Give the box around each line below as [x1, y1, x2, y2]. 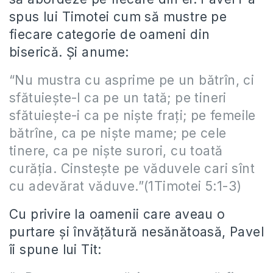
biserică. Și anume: [9, 44, 129, 60]
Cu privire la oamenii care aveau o [9, 206, 225, 222]
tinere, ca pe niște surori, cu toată [9, 143, 223, 158]
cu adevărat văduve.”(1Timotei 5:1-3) [9, 178, 242, 194]
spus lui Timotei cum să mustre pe [9, 9, 227, 24]
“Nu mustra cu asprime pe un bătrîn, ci [9, 72, 255, 88]
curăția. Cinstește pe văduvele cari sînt [9, 160, 255, 176]
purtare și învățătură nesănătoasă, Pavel [9, 224, 264, 239]
